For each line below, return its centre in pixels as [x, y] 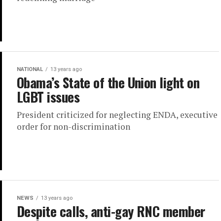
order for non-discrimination [74, 127]
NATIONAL [30, 70]
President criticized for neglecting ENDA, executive [117, 115]
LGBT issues [48, 97]
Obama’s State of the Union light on [108, 83]
